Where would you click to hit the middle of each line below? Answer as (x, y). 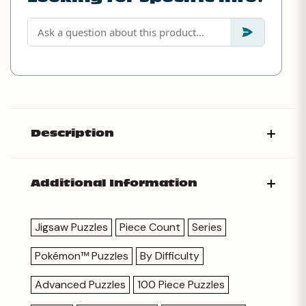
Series (207, 227)
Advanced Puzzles (80, 284)
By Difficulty (170, 255)
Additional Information (114, 183)
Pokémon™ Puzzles (82, 255)
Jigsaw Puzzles (71, 227)
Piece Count (150, 227)
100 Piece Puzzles (181, 284)
